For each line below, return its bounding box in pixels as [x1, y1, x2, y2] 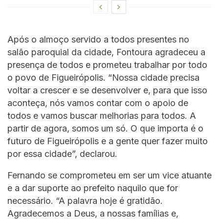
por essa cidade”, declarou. [7, 149, 117, 159]
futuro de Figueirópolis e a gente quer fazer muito [7, 136, 208, 147]
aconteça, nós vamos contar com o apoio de [7, 98, 188, 109]
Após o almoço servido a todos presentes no [7, 34, 189, 45]
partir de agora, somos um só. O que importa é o [7, 123, 203, 134]
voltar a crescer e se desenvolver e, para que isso [7, 85, 207, 96]
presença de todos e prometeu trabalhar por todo [7, 60, 207, 70]
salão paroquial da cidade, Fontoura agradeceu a [7, 47, 205, 58]
